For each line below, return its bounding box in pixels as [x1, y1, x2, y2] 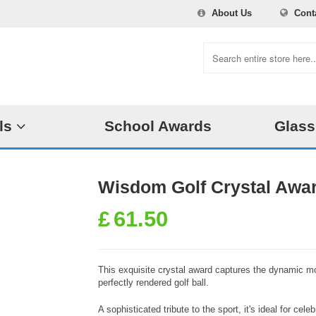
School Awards [104, 118, 212, 134]
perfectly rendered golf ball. [98, 277, 209, 288]
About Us [212, 8, 252, 18]
